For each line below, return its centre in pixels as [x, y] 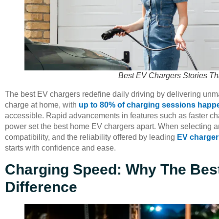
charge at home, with [42, 105]
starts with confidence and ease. [60, 148]
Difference [41, 187]
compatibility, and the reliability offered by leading [91, 137]
